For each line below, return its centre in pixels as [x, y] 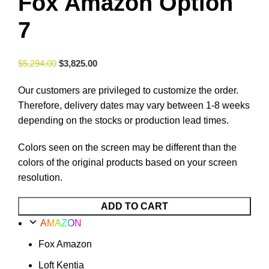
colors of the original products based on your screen [128, 162]
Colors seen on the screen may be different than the [127, 147]
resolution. [40, 177]
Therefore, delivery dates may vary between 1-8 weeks [134, 105]
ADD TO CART [134, 206]
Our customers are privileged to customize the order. [128, 90]
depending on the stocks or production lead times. [123, 120]
